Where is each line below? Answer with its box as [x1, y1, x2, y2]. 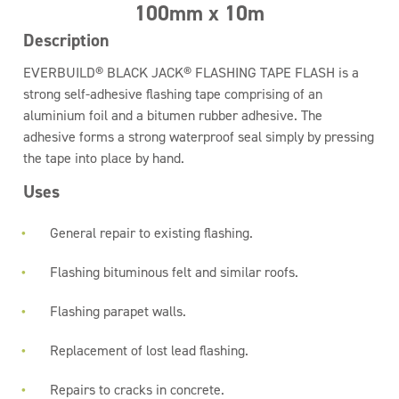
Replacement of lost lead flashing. [50, 341, 249, 360]
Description [23, 28, 110, 52]
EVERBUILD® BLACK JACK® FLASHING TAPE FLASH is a [23, 63, 360, 82]
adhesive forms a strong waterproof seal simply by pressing [23, 127, 375, 146]
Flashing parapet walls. [50, 302, 187, 321]
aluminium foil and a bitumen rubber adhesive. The [23, 106, 323, 125]
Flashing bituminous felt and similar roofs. [50, 263, 299, 281]
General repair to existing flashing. [50, 224, 254, 242]
